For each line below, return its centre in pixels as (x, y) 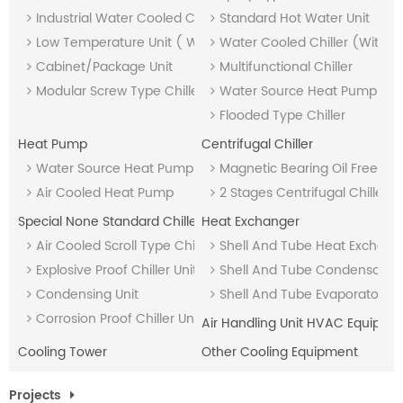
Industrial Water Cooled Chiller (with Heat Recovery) (201, 19)
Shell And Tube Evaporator (301, 295)
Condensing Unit (87, 295)
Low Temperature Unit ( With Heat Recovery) (176, 43)
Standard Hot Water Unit (294, 19)
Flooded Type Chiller (282, 116)
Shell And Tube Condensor (302, 271)
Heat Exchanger (250, 222)
